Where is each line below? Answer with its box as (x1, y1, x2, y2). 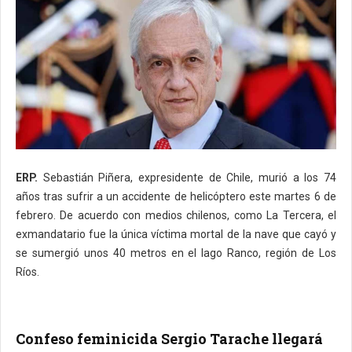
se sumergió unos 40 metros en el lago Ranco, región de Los (16, 246, 336, 259)
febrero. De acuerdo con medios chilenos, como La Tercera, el (16, 208, 336, 222)
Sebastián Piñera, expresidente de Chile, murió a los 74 (38, 170, 336, 184)
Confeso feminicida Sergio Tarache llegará (16, 328, 323, 348)
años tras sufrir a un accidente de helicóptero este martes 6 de (16, 189, 336, 203)
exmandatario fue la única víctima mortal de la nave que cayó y (16, 227, 336, 240)
